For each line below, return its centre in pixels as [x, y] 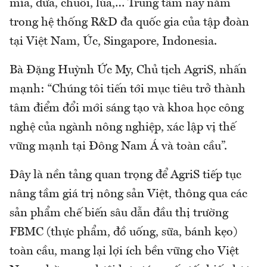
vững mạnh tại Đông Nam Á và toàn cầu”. [118, 147]
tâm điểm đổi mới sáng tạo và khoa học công [127, 109]
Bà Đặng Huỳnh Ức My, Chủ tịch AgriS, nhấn [128, 71]
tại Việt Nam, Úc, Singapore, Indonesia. [113, 42]
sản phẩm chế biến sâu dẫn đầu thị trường [119, 214]
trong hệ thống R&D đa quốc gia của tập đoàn [129, 23]
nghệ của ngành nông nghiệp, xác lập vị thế [122, 128]
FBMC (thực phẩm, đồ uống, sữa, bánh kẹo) [123, 233]
